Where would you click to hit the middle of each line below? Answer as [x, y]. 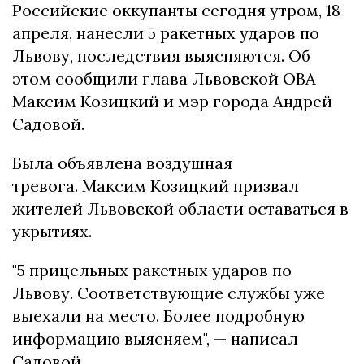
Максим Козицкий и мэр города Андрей [172, 102]
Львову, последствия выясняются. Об [161, 56]
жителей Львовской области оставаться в [180, 209]
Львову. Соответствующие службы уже [169, 293]
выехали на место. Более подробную [158, 316]
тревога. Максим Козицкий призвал [156, 186]
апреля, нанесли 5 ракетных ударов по [166, 33]
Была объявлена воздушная [122, 163]
